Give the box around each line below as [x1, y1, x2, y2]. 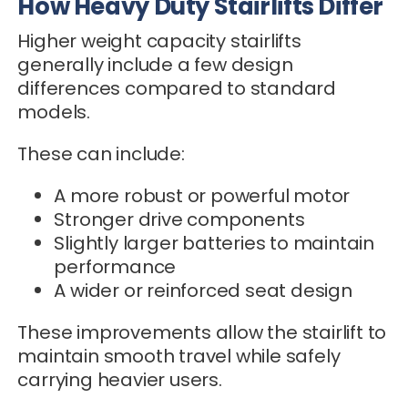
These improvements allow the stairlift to [17, 319, 387, 345]
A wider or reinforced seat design [54, 277, 352, 303]
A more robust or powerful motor [54, 182, 351, 209]
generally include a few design [17, 51, 293, 77]
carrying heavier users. [17, 366, 222, 393]
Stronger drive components [54, 206, 305, 232]
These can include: [17, 140, 185, 167]
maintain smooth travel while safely [17, 342, 341, 369]
